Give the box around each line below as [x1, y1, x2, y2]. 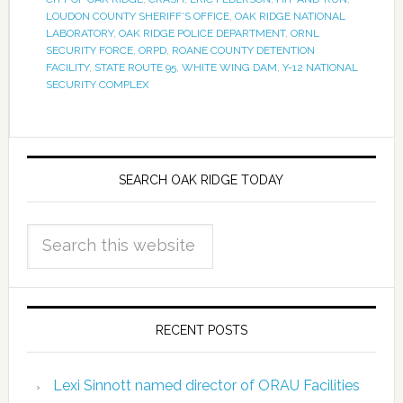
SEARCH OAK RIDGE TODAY [119, 172, 284, 187]
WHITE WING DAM [181, 60, 277, 74]
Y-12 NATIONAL [282, 60, 358, 74]
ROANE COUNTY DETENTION [171, 43, 315, 57]
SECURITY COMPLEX [45, 77, 149, 91]
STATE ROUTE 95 [94, 60, 176, 74]
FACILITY [45, 60, 89, 74]
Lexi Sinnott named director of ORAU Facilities [52, 376, 360, 394]
